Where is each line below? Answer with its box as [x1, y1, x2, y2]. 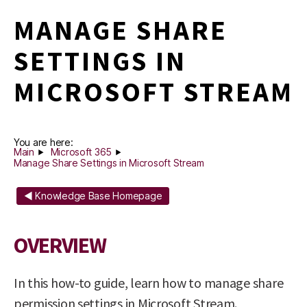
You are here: [14, 136, 73, 148]
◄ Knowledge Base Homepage [24, 190, 162, 202]
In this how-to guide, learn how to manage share [14, 274, 284, 292]
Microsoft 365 [50, 146, 112, 158]
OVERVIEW [14, 232, 106, 260]
